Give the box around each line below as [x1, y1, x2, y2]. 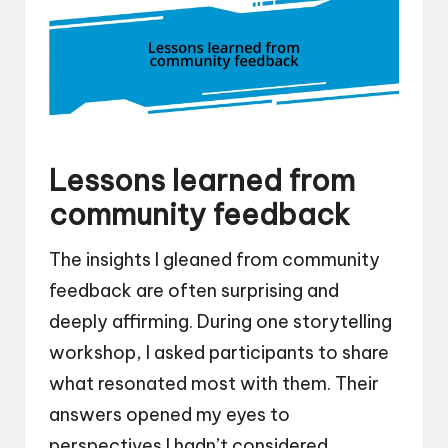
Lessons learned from [49, 161, 355, 199]
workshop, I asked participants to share [49, 340, 389, 364]
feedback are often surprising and [49, 278, 339, 302]
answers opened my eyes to [49, 402, 290, 426]
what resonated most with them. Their [49, 371, 379, 395]
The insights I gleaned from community [49, 247, 380, 271]
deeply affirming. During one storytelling [49, 309, 392, 333]
